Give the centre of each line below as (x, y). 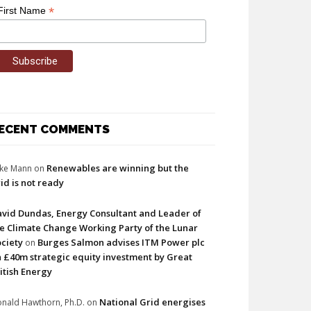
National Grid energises (152, 302)
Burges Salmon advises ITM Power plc (121, 242)
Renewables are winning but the (118, 168)
